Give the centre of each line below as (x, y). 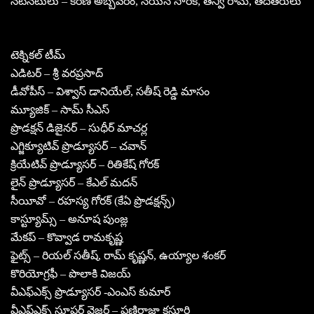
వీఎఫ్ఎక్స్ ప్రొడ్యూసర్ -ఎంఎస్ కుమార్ (90, 292)
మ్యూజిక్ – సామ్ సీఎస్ (60, 109)
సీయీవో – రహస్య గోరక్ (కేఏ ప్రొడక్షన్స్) (93, 200)
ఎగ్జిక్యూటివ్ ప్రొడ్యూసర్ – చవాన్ (78, 146)
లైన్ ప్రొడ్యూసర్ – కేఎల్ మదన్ (74, 182)
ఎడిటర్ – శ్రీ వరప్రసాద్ (57, 73)
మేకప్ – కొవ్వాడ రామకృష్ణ (67, 237)
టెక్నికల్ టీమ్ (38, 55)
